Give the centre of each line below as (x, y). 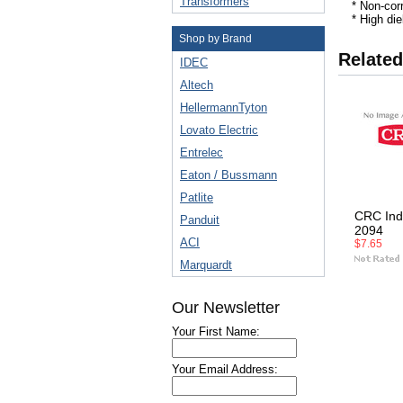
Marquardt (206, 265)
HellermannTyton (224, 107)
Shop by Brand (215, 39)
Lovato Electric (219, 130)
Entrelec (201, 152)
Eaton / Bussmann (228, 175)
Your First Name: (216, 331)
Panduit (200, 220)
